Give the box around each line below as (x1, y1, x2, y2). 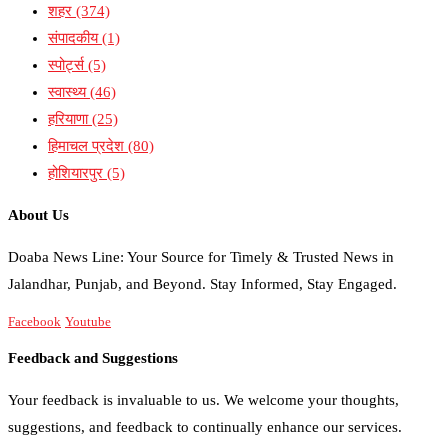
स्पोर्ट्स (48, 56, 88, 73)
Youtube (65, 313, 111, 329)
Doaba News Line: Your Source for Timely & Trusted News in (8, 248, 394, 265)
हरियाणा (48, 110, 92, 127)
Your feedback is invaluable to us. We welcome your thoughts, (8, 391, 399, 408)
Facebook (8, 313, 61, 329)
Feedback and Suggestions (8, 349, 178, 366)
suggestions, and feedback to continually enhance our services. (8, 418, 402, 435)
